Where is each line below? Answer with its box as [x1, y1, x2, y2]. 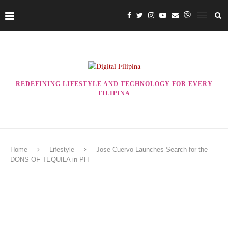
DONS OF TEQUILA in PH [10, 156, 89, 163]
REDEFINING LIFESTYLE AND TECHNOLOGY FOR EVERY [15, 80, 213, 88]
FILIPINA [98, 90, 130, 97]
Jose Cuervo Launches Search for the [96, 146, 208, 153]
